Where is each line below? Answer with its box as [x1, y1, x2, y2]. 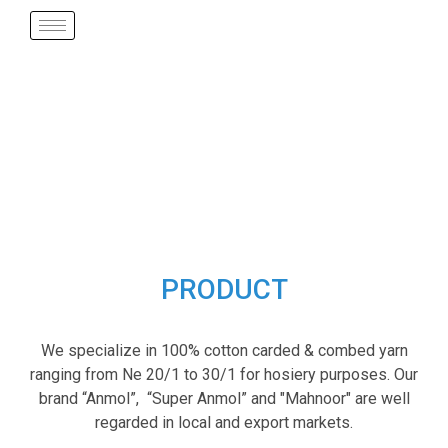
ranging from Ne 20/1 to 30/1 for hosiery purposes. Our [30, 365, 418, 384]
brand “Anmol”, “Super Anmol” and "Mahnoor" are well [38, 389, 410, 408]
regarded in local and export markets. [95, 413, 353, 432]
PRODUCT [160, 273, 288, 306]
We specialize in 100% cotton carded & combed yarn [40, 341, 408, 360]
